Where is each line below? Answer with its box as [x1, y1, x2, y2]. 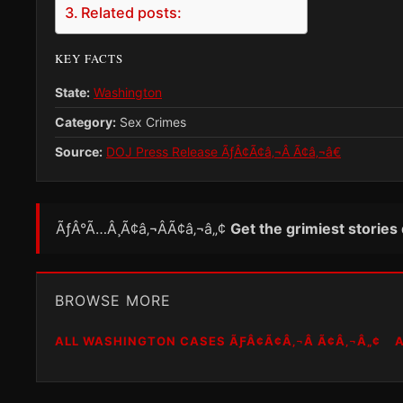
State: [55, 84, 90, 100]
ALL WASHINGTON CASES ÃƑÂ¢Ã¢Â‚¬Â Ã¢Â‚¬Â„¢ [55, 333, 381, 348]
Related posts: [81, 3, 183, 22]
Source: [55, 143, 103, 159]
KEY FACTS [55, 49, 123, 67]
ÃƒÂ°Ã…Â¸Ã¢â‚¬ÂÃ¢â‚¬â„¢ [56, 219, 230, 237]
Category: [55, 113, 116, 130]
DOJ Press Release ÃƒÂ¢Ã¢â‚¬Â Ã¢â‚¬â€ [106, 143, 341, 159]
